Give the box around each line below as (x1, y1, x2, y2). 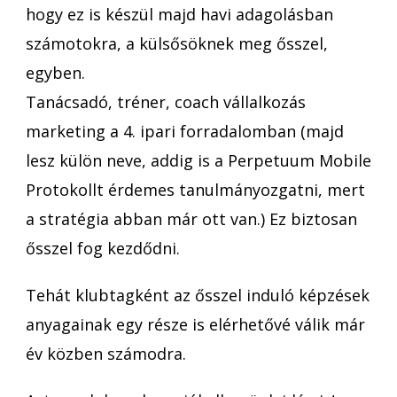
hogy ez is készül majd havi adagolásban (26, 3, 333, 25)
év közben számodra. (26, 342, 186, 364)
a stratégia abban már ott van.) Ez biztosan (26, 207, 357, 230)
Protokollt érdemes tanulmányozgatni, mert (26, 178, 365, 200)
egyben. (26, 61, 85, 83)
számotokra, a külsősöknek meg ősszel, (26, 32, 328, 54)
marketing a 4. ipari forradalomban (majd (26, 120, 344, 142)
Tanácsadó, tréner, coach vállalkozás (26, 90, 306, 113)
